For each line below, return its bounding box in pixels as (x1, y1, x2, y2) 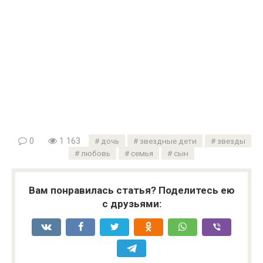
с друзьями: (102, 197, 161, 210)
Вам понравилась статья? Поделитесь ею (28, 184, 235, 196)
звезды (217, 136, 245, 146)
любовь (81, 148, 110, 158)
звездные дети (139, 136, 197, 146)
